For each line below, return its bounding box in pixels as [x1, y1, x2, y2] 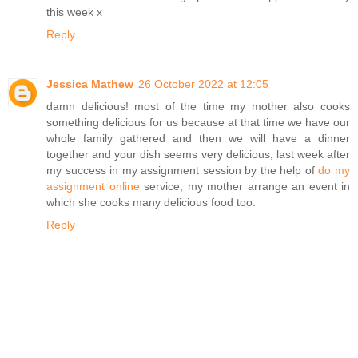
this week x [46, 6, 102, 19]
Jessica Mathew [46, 78, 133, 91]
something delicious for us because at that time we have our [46, 116, 350, 129]
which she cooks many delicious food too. [46, 196, 256, 209]
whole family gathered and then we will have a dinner [46, 132, 350, 145]
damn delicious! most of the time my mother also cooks [46, 100, 350, 113]
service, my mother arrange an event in [139, 180, 350, 193]
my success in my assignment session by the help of [46, 164, 319, 177]
